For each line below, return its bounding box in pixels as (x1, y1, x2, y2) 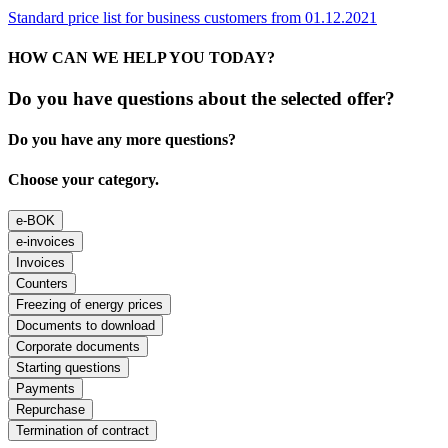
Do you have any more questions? (8, 131, 236, 149)
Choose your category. (8, 170, 159, 188)
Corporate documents (16, 338, 140, 354)
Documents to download (16, 317, 155, 333)
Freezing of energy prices (16, 296, 163, 312)
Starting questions (16, 359, 121, 375)
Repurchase (16, 401, 85, 417)
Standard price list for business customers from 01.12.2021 (8, 9, 377, 27)
